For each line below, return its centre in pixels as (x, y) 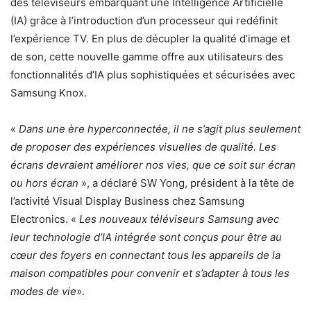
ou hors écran (44, 183)
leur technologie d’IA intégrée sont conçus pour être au (146, 237)
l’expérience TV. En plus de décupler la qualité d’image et (150, 39)
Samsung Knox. (49, 93)
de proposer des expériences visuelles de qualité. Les (143, 147)
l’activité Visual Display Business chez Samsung (127, 201)
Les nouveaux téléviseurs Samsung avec (179, 219)
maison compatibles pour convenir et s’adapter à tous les (150, 273)
